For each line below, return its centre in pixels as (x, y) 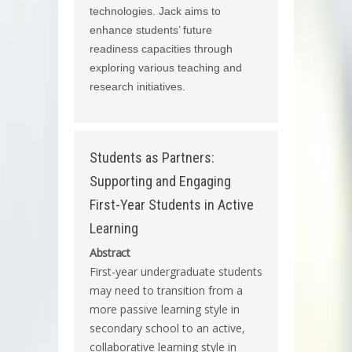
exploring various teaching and (166, 67)
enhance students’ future (151, 29)
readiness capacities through (161, 48)
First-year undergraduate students (176, 271)
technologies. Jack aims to (155, 11)
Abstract (110, 252)
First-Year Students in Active (172, 204)
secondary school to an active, (167, 328)
